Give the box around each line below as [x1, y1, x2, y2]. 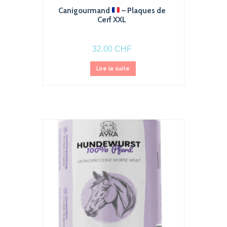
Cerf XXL [97, 15, 127, 24]
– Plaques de [120, 6, 166, 15]
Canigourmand [58, 6, 111, 15]
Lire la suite [96, 65, 130, 71]
